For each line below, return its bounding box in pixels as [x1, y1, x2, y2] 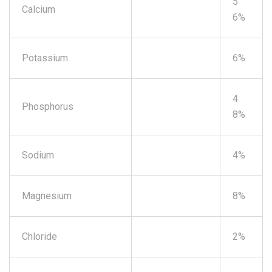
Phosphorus [22, 100, 73, 112]
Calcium [22, 3, 55, 15]
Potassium [22, 52, 68, 64]
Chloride [22, 230, 57, 242]
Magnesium [22, 189, 72, 202]
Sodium [22, 149, 54, 161]
